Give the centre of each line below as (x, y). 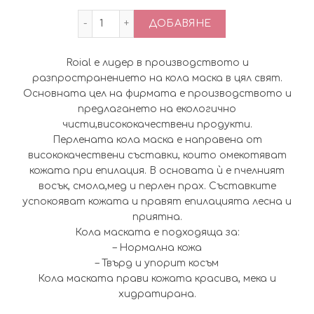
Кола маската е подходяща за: (157, 233)
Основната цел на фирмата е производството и (157, 94)
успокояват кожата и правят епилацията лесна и (157, 202)
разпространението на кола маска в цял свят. (157, 78)
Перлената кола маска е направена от (157, 140)
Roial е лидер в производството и (157, 63)
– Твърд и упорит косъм (157, 264)
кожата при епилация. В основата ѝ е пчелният (157, 171)
